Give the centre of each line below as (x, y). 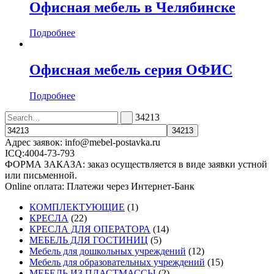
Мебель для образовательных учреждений (117, 262)
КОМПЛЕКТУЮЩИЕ (77, 207)
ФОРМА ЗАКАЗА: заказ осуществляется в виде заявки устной (136, 165)
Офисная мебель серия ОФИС (131, 70)
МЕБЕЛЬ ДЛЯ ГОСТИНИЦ (89, 240)
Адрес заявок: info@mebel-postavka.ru (83, 143)
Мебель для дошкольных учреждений (108, 251)
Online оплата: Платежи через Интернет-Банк (100, 187)
